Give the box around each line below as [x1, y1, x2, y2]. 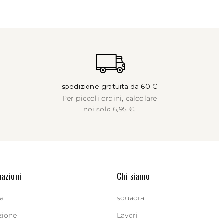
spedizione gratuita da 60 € [61, 82, 158, 91]
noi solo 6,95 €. [83, 105, 136, 113]
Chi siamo [117, 170, 150, 182]
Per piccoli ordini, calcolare [62, 94, 157, 103]
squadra [117, 194, 145, 202]
